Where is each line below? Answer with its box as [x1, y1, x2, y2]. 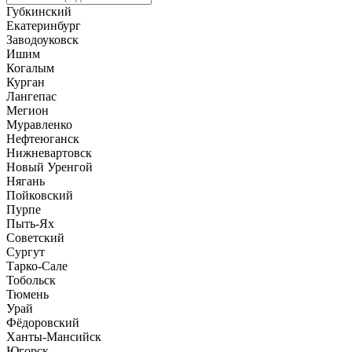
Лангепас [6, 89, 57, 103]
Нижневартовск [6, 145, 92, 159]
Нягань [6, 174, 45, 188]
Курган [6, 75, 45, 89]
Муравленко [6, 117, 72, 131]
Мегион [6, 103, 49, 117]
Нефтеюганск [6, 131, 79, 145]
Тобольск [6, 273, 56, 287]
